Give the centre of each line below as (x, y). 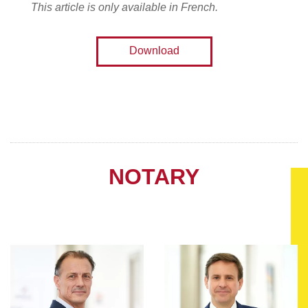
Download (154, 51)
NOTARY (154, 177)
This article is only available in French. (124, 8)
